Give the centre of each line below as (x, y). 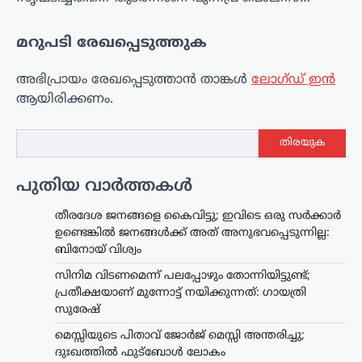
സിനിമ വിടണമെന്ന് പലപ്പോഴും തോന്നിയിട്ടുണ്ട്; (183, 276)
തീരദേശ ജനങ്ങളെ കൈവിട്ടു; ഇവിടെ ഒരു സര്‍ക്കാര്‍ (198, 216)
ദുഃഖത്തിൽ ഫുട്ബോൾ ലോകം (140, 352)
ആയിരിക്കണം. (65, 99)
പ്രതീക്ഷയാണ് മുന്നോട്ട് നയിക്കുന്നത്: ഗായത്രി (181, 293)
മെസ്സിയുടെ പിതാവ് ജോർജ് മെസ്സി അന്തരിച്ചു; (180, 335)
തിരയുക (302, 143)
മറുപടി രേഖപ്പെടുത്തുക (112, 43)
